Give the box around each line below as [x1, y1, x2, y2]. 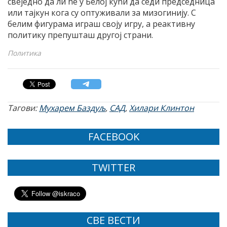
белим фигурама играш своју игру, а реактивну [8, 18, 195, 30]
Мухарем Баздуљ [39, 102, 105, 114]
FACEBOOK [88, 130, 139, 144]
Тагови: [8, 102, 39, 114]
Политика [8, 48, 41, 58]
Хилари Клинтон [129, 102, 194, 114]
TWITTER [92, 161, 135, 175]
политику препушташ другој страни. [8, 29, 153, 41]
